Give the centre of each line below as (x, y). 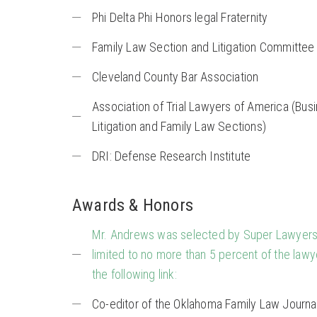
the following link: (134, 275)
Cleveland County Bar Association (175, 77)
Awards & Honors (133, 206)
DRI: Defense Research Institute (172, 156)
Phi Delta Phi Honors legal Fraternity (180, 18)
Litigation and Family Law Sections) (179, 127)
